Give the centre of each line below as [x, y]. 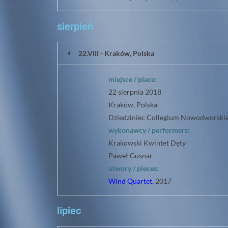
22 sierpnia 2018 [135, 92]
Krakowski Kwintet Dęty [147, 143]
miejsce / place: [133, 79]
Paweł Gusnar [131, 155]
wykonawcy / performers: [149, 130]
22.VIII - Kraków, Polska [116, 53]
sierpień [75, 26]
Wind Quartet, [131, 181]
